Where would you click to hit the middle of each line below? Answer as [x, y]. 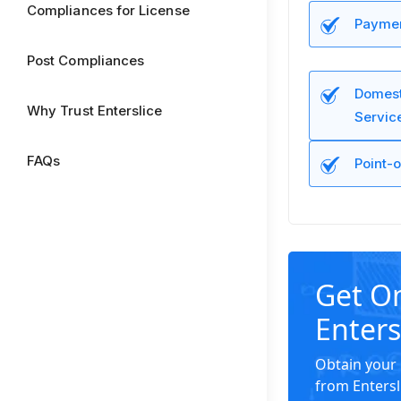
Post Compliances [86, 60]
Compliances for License [108, 10]
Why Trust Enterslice [95, 111]
